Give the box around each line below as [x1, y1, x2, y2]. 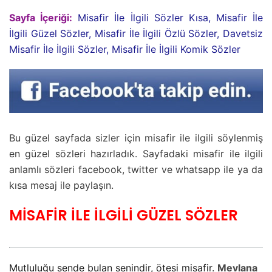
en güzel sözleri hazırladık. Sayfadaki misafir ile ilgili [9, 148, 263, 160]
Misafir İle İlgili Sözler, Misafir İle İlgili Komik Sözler [9, 43, 240, 56]
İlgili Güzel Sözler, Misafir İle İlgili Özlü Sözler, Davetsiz [9, 27, 263, 40]
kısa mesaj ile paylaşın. [9, 179, 114, 192]
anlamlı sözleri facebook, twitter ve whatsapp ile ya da [9, 163, 263, 176]
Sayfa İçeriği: [9, 12, 73, 24]
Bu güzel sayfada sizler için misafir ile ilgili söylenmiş [9, 132, 263, 144]
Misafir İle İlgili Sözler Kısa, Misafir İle [78, 12, 263, 24]
